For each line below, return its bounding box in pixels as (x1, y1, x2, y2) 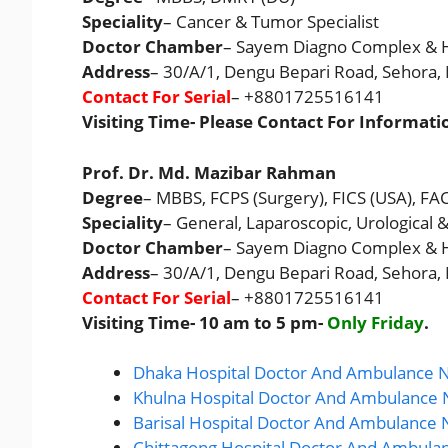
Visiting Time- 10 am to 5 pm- (82, 310, 327, 334)
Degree (82, 185, 143, 209)
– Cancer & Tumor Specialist (163, 10, 379, 34)
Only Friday (327, 310, 424, 334)
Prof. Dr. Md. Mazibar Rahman (82, 160, 336, 184)
